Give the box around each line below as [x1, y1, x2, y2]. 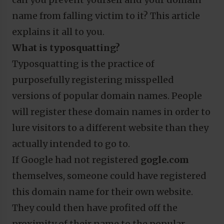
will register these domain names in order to [12, 105, 210, 117]
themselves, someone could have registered [12, 169, 206, 181]
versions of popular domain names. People [12, 89, 202, 101]
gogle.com [140, 153, 189, 165]
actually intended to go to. [12, 137, 130, 149]
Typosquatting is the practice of [12, 57, 154, 69]
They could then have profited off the [12, 201, 177, 213]
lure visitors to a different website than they [12, 121, 208, 133]
